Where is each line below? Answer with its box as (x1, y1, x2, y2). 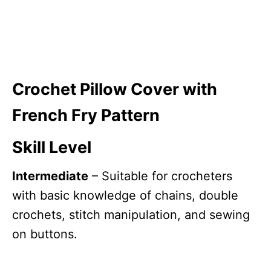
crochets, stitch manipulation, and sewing (12, 207, 250, 222)
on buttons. (12, 226, 77, 241)
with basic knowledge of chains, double (12, 188, 238, 203)
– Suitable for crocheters (88, 168, 232, 183)
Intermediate (12, 168, 88, 183)
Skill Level (12, 137, 91, 157)
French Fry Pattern (12, 105, 160, 125)
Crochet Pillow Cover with (12, 79, 217, 99)
